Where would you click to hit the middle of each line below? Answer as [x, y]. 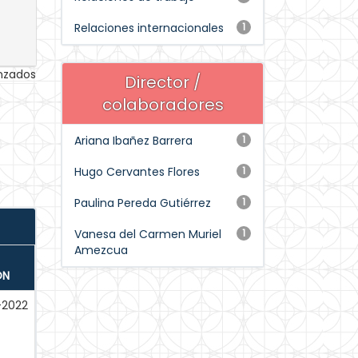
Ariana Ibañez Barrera [133, 141]
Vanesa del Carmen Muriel [148, 234]
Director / [163, 82]
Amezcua [101, 250]
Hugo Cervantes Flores [137, 172]
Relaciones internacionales [149, 28]
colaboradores [163, 105]
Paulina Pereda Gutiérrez [143, 203]
